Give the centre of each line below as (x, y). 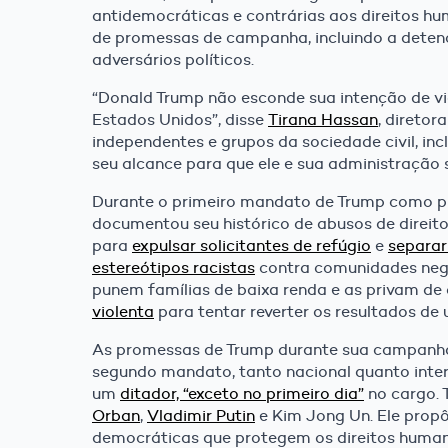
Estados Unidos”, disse (180, 120)
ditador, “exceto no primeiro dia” (242, 394)
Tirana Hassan (323, 120)
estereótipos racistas (173, 268)
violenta (123, 312)
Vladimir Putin (201, 416)
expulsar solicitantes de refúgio (251, 246)
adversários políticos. (173, 60)
